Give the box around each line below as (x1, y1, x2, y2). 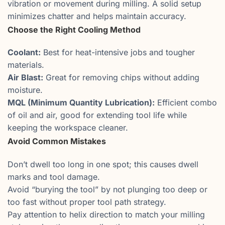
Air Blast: (8, 72, 43, 83)
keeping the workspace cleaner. (8, 123, 128, 133)
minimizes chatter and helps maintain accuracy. (8, 11, 186, 22)
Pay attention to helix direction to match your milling (8, 209, 205, 219)
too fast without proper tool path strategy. (8, 196, 166, 207)
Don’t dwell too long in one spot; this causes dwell (8, 159, 198, 169)
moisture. (8, 85, 43, 95)
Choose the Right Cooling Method (8, 25, 141, 35)
